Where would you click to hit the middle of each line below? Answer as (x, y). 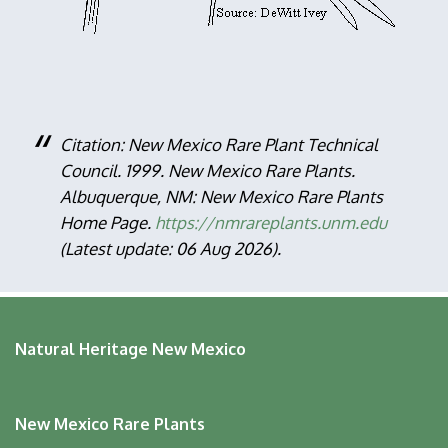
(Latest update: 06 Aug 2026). (170, 248)
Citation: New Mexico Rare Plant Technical (219, 144)
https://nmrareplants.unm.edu (271, 222)
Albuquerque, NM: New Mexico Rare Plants (221, 196)
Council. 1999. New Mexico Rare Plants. (207, 170)
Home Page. (107, 222)
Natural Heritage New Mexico (130, 349)
